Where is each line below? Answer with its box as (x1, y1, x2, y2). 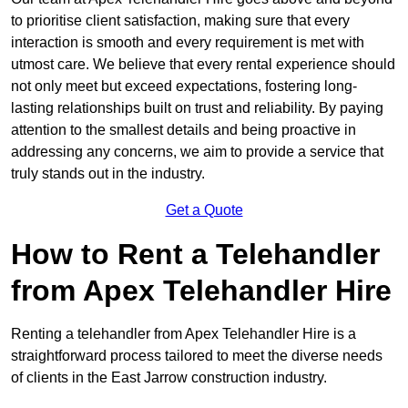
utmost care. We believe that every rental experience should (11, 56, 395, 73)
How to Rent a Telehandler (11, 238, 380, 271)
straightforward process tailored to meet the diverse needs (11, 348, 382, 364)
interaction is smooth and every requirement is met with (11, 35, 364, 51)
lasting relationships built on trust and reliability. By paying (11, 100, 383, 117)
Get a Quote (165, 202, 243, 219)
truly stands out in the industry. (11, 166, 205, 182)
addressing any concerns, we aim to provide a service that (11, 144, 383, 160)
